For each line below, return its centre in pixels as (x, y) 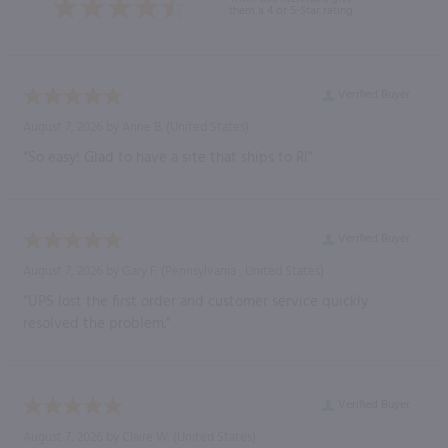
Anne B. (142, 127)
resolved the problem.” (97, 323)
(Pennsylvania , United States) (241, 271)
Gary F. (140, 271)
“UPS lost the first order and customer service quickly (195, 301)
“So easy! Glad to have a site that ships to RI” (168, 157)
